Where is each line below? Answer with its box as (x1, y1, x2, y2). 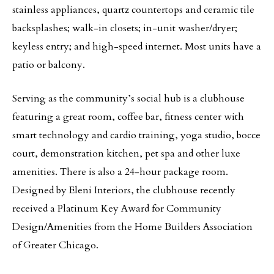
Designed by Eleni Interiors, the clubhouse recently (12, 183, 235, 197)
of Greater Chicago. (12, 239, 98, 252)
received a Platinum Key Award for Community (12, 202, 221, 215)
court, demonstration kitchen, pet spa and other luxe (12, 147, 240, 160)
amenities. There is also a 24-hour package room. (12, 165, 228, 179)
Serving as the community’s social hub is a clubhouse (12, 92, 245, 105)
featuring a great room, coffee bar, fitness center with (12, 110, 244, 124)
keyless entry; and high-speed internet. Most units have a (12, 40, 261, 53)
